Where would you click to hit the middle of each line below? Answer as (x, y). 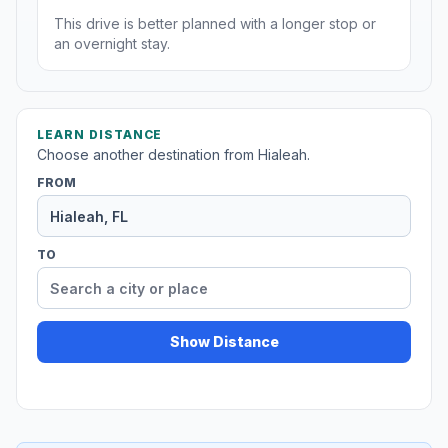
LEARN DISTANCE (100, 135)
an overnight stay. (112, 44)
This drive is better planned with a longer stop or (215, 24)
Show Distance (224, 342)
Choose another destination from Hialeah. (173, 155)
